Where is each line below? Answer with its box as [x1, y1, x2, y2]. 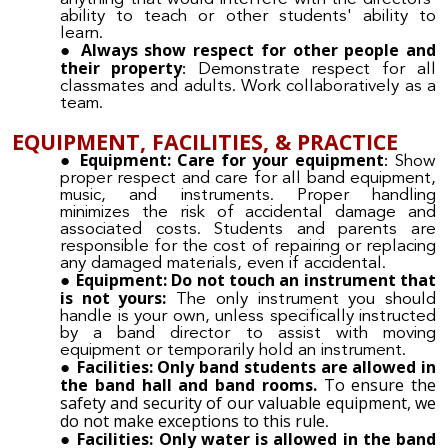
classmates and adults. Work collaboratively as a [60, 78, 436, 96]
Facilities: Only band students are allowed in [76, 355, 436, 378]
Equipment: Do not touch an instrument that [75, 268, 436, 291]
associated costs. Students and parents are [60, 220, 436, 238]
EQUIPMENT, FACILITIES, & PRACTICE [12, 126, 398, 156]
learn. [60, 25, 103, 43]
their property [60, 57, 182, 80]
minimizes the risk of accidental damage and [60, 203, 436, 221]
